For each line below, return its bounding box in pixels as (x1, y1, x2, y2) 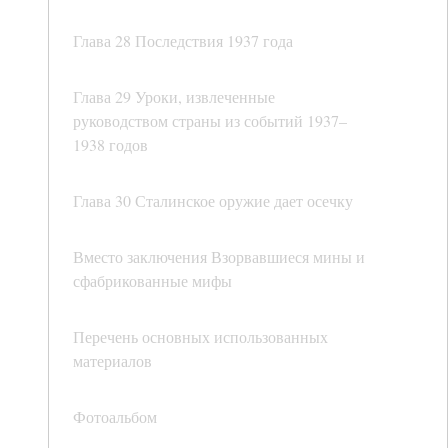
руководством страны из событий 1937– (73, 110, 347, 132)
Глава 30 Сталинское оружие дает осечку (73, 190, 353, 212)
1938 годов (73, 134, 148, 156)
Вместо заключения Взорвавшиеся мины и (73, 246, 365, 268)
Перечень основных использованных (73, 326, 328, 348)
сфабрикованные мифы (73, 270, 232, 292)
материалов (73, 350, 152, 372)
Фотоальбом (73, 406, 157, 428)
